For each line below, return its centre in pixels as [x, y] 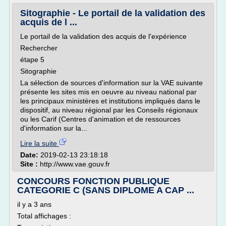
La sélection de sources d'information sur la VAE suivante [111, 83]
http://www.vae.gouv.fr [75, 164]
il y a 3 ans [34, 204]
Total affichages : [44, 216]
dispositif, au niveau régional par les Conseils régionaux [109, 110]
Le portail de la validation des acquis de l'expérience [103, 36]
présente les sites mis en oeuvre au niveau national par [108, 92]
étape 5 [32, 60]
